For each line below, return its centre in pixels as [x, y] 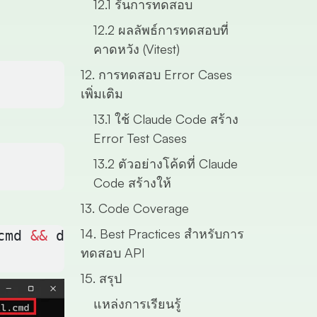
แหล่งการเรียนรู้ [137, 304]
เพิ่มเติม [102, 93]
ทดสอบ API [113, 253]
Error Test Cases [140, 138]
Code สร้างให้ [132, 183]
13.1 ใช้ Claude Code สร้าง [166, 119]
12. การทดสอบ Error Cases [156, 74]
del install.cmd [115, 236]
